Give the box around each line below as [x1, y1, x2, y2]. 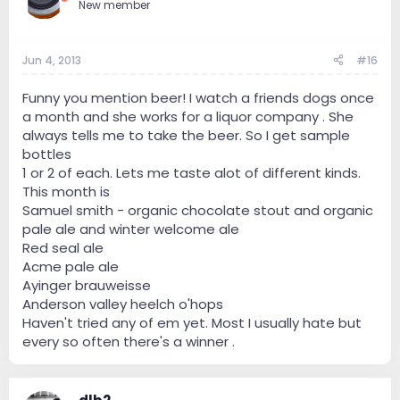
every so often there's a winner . [22, 331, 235, 351]
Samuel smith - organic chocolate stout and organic [22, 200, 373, 220]
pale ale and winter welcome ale [22, 219, 239, 238]
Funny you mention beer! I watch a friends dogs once [22, 87, 374, 107]
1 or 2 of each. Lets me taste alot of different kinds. [22, 162, 361, 182]
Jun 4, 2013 [22, 52, 81, 68]
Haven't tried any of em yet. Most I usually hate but [22, 312, 362, 332]
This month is [22, 181, 110, 201]
